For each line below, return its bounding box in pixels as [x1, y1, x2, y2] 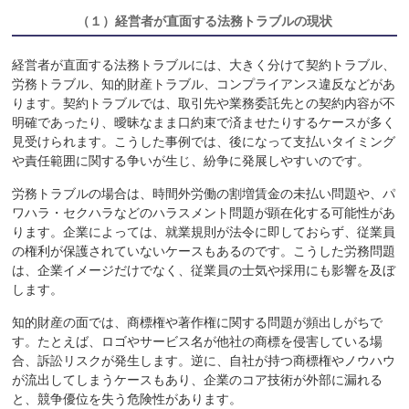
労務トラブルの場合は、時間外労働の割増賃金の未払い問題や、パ [12, 186, 396, 202]
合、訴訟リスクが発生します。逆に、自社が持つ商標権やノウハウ [12, 353, 396, 369]
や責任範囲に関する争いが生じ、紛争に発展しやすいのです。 [12, 153, 371, 169]
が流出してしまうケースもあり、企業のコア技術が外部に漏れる [12, 372, 383, 388]
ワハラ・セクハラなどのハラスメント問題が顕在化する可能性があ [12, 205, 396, 221]
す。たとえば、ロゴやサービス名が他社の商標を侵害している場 [12, 334, 383, 350]
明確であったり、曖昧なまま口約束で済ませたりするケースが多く [12, 115, 396, 131]
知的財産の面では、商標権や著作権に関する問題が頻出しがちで [12, 315, 383, 330]
